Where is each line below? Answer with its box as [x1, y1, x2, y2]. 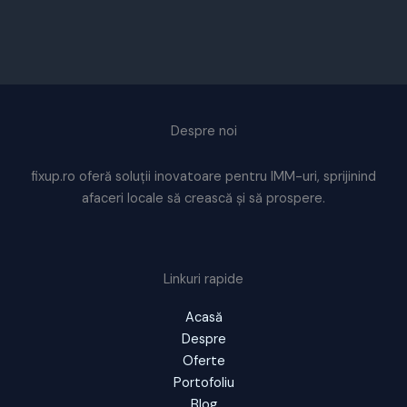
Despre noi [170, 123, 237, 141]
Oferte [182, 352, 225, 371]
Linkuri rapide [164, 271, 243, 289]
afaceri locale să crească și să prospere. [82, 189, 325, 207]
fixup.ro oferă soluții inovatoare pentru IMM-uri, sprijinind [31, 167, 376, 185]
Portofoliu [173, 374, 234, 392]
